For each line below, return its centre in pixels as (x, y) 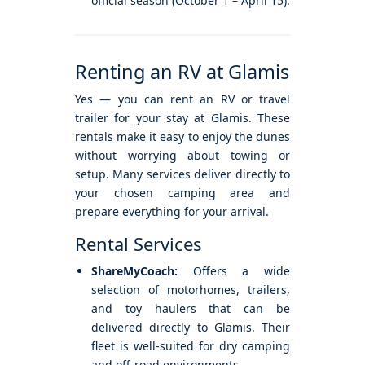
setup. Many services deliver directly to (182, 174)
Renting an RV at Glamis (182, 72)
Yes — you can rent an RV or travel (182, 99)
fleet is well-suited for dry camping (191, 346)
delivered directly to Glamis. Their (191, 328)
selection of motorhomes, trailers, (191, 290)
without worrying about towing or (182, 156)
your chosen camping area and (182, 193)
